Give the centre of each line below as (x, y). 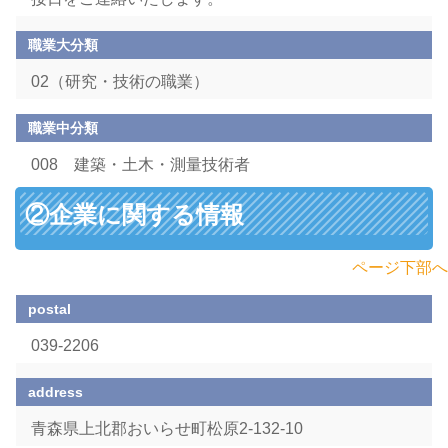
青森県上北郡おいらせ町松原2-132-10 (167, 428)
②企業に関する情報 (134, 213)
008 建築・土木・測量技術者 (142, 164)
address (56, 392)
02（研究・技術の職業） (122, 81)
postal (50, 309)
